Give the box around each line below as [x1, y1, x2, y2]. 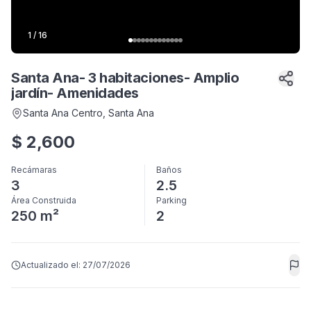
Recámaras [11, 165, 57, 175]
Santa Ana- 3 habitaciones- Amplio [11, 69, 239, 86]
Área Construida [11, 195, 76, 205]
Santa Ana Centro [23, 107, 103, 119]
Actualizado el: [21, 260, 83, 270]
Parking [156, 195, 187, 205]
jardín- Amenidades [11, 85, 139, 101]
